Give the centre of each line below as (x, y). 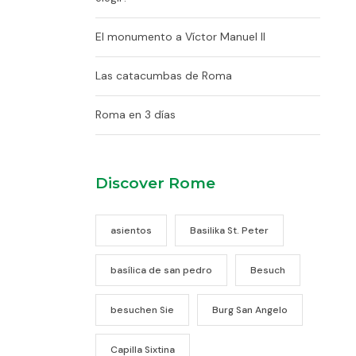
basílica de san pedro (161, 270)
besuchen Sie (142, 310)
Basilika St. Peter (229, 230)
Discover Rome (155, 183)
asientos (131, 230)
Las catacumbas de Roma (163, 75)
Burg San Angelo (250, 310)
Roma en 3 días (135, 114)
